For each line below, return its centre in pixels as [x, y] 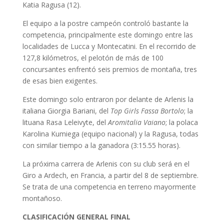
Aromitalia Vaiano [136, 122]
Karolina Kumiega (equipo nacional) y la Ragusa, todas [110, 133]
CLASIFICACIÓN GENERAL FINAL [76, 216]
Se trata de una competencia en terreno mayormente [109, 186]
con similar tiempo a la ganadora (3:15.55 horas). [101, 145]
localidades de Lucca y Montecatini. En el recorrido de [109, 46]
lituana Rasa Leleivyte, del [65, 122]
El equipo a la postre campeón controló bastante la [105, 23]
